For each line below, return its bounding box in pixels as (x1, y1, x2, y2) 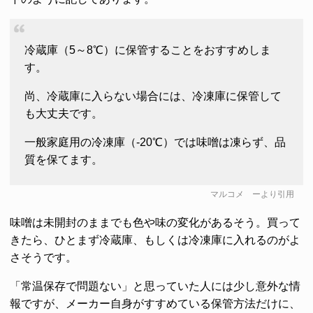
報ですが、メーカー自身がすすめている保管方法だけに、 (10, 298, 300, 310)
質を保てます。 (24, 154, 103, 166)
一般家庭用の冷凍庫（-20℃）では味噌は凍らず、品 (24, 136, 286, 148)
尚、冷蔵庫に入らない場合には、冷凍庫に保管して (24, 90, 282, 102)
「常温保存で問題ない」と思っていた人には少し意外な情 (10, 280, 300, 292)
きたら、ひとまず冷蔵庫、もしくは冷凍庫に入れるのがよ (10, 234, 300, 246)
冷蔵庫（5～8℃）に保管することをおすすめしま (24, 44, 271, 56)
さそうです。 (10, 252, 77, 263)
